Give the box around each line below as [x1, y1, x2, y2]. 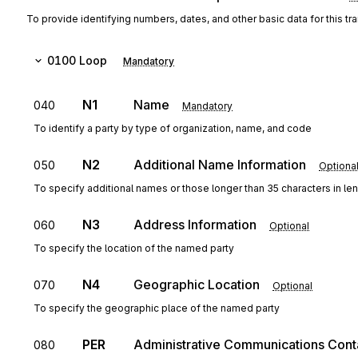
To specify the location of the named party [34, 242, 234, 254]
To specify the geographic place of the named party [34, 302, 280, 314]
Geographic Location [133, 276, 260, 292]
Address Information [133, 217, 257, 233]
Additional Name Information [133, 157, 306, 173]
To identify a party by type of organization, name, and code [34, 122, 312, 134]
